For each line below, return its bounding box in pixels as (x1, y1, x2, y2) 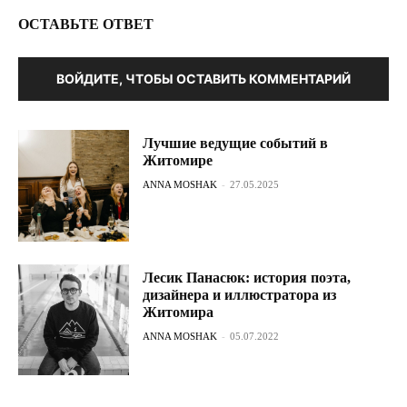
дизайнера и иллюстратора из (143, 286, 337, 303)
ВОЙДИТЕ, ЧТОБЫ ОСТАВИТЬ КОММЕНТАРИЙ (56, 71, 351, 87)
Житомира (143, 303, 214, 320)
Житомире (143, 153, 213, 169)
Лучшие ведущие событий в (143, 135, 329, 152)
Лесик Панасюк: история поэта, (143, 269, 352, 285)
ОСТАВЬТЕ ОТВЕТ (18, 16, 154, 33)
